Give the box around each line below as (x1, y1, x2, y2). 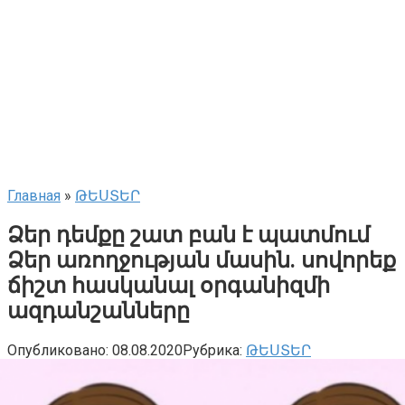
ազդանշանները (7, 297, 190, 324)
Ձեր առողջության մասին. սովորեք (7, 247, 396, 273)
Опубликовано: (7, 341, 108, 359)
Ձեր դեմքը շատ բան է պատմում (7, 221, 370, 248)
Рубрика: (183, 341, 242, 359)
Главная (7, 187, 61, 204)
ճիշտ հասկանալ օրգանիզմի (7, 272, 330, 298)
